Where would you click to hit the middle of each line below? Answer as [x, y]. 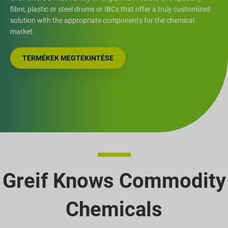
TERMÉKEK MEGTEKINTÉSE [68, 58]
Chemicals [114, 209]
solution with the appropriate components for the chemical [102, 20]
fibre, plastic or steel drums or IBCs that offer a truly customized [110, 9]
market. [22, 31]
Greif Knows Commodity [114, 181]
